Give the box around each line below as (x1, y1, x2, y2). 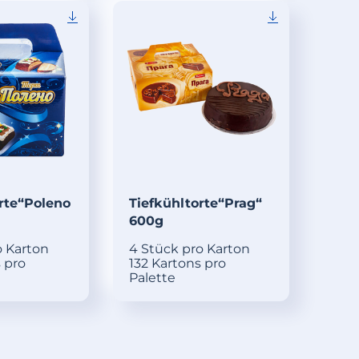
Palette (129, 270, 176, 286)
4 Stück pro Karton (129, 241, 251, 257)
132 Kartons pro (129, 256, 227, 272)
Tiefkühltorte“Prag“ (129, 196, 263, 212)
